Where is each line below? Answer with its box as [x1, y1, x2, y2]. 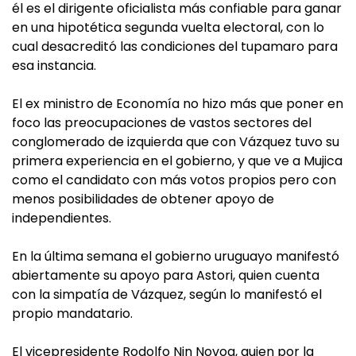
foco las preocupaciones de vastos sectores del [12, 114, 311, 132]
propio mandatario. [12, 304, 133, 323]
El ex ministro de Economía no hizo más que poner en [12, 95, 343, 113]
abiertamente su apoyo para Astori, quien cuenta [12, 266, 319, 284]
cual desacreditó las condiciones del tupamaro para [12, 37, 338, 56]
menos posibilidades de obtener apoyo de [12, 190, 274, 208]
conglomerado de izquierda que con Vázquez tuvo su [12, 133, 339, 151]
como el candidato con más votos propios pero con [12, 171, 336, 189]
